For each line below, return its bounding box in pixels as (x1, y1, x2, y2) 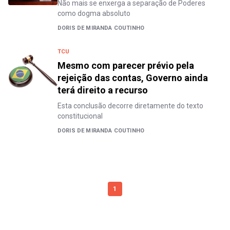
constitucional (57, 112, 103, 120)
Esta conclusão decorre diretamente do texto (57, 102, 203, 110)
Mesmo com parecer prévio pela (57, 60, 194, 71)
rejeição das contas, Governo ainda (57, 72, 208, 83)
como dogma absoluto (57, 9, 130, 17)
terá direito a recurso (57, 85, 148, 95)
